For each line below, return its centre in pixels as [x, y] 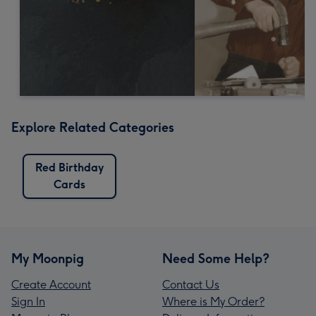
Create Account [51, 284]
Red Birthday [69, 167]
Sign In [28, 301]
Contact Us [191, 284]
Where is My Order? [213, 301]
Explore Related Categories [93, 127]
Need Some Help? [216, 259]
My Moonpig [48, 259]
